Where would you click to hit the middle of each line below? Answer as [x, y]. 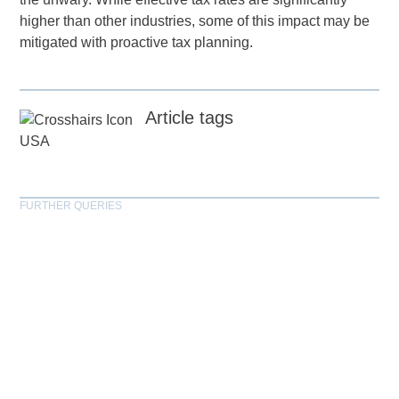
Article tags [190, 118]
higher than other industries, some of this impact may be [195, 21]
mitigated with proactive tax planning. [137, 43]
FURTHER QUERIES [71, 205]
